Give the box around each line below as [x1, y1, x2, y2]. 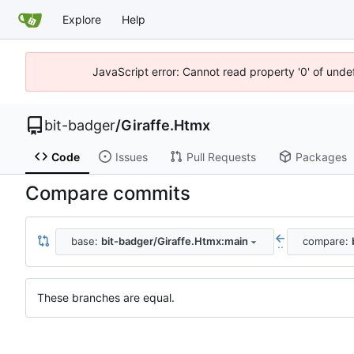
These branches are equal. [37, 290, 175, 304]
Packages [295, 149, 347, 164]
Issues [115, 149, 148, 164]
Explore [62, 12, 101, 26]
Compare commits [25, 181, 190, 205]
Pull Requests [186, 149, 256, 164]
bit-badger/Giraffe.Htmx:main [100, 235, 248, 248]
